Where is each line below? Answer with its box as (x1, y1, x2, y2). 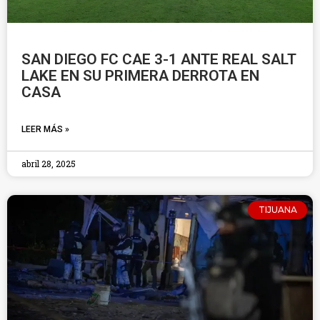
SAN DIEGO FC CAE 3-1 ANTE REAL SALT (21, 51, 296, 68)
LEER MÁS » (21, 124, 69, 134)
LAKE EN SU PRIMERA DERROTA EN (21, 67, 259, 84)
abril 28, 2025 (21, 158, 76, 169)
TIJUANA (258, 204, 297, 216)
